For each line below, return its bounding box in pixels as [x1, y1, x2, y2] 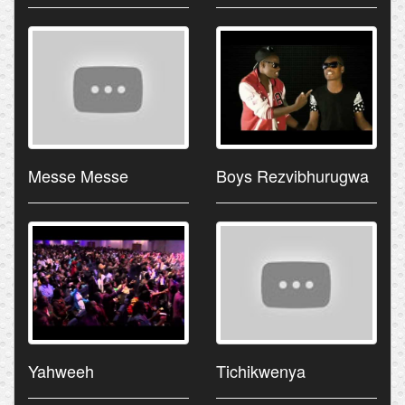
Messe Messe [28, 163, 128, 187]
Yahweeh [28, 358, 94, 382]
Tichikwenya [216, 358, 306, 382]
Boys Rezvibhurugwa [216, 163, 369, 187]
